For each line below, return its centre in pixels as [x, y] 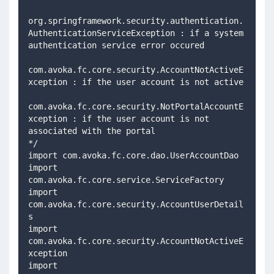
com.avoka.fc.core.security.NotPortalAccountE [136, 106]
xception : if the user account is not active [248, 82]
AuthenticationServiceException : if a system [136, 33]
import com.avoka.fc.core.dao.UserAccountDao [136, 155]
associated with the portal [97, 131]
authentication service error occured [126, 45]
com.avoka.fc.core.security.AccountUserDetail [136, 204]
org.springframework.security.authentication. [136, 20]
